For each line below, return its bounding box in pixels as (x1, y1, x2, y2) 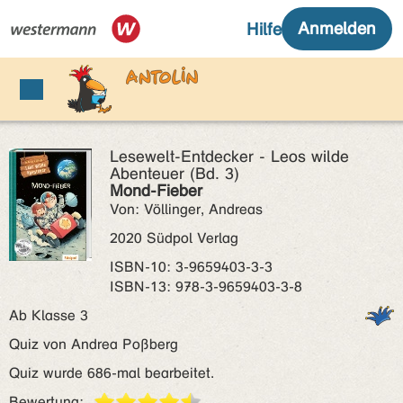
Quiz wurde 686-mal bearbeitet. (9, 364, 214, 381)
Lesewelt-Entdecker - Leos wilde (110, 147, 349, 166)
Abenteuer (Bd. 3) (110, 164, 239, 184)
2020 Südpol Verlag (110, 229, 238, 246)
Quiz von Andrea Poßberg (9, 336, 178, 353)
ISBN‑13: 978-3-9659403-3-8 (110, 278, 302, 295)
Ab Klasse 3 (9, 307, 97, 324)
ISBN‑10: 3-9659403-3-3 (110, 258, 273, 275)
